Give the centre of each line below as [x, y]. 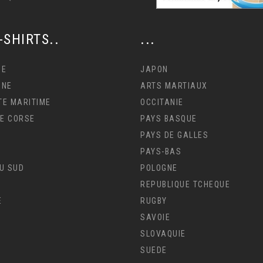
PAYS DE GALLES [174, 135]
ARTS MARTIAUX [174, 85]
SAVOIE [155, 217]
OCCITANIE [162, 102]
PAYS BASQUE [169, 118]
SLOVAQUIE [163, 233]
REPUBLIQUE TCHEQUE [185, 184]
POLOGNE [159, 168]
